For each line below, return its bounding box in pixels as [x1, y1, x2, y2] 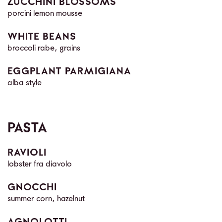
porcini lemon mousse [7, 9, 82, 18]
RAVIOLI [7, 148, 47, 158]
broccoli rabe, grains [7, 44, 80, 53]
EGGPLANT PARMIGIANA [7, 66, 131, 77]
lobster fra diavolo [7, 160, 72, 168]
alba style [7, 79, 42, 87]
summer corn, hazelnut [7, 195, 85, 203]
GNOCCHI [7, 182, 57, 193]
